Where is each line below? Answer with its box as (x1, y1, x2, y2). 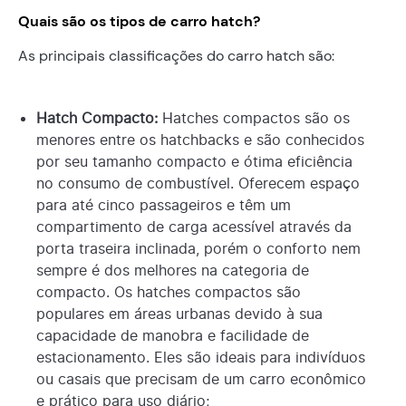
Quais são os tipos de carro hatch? (18, 11, 260, 31)
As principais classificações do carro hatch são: (18, 45, 334, 65)
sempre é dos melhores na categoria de (36, 260, 309, 279)
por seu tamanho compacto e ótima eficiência (36, 151, 353, 170)
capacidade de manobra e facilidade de (36, 325, 309, 344)
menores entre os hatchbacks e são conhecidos (36, 130, 364, 149)
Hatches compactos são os (158, 108, 350, 127)
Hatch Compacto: (36, 108, 158, 127)
